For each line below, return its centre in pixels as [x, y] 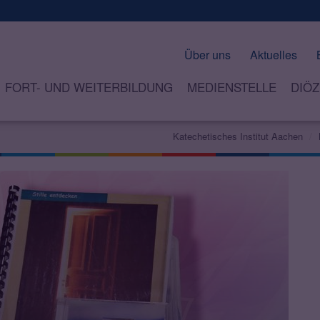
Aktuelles [274, 55]
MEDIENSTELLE [231, 87]
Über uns [207, 55]
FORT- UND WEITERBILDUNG [89, 87]
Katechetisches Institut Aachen [238, 136]
